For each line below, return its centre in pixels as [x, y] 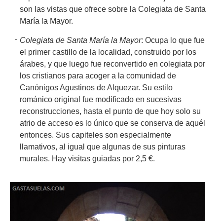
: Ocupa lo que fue [173, 40]
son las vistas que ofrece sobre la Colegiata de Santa [113, 9]
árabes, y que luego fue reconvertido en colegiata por [112, 64]
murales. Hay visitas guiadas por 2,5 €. [87, 159]
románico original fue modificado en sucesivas [101, 100]
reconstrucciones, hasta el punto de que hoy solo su [110, 111]
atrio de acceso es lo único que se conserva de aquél [112, 123]
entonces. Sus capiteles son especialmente [95, 135]
